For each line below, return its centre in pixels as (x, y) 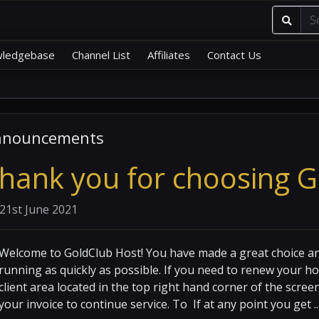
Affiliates (168, 55)
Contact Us (234, 55)
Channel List (101, 55)
